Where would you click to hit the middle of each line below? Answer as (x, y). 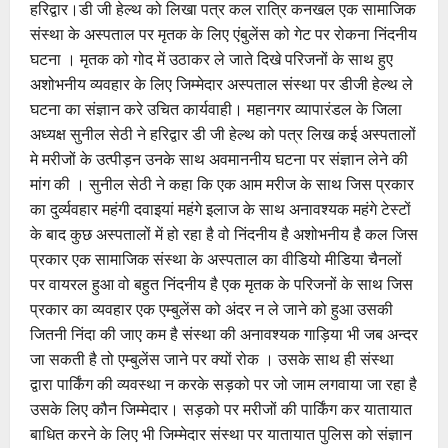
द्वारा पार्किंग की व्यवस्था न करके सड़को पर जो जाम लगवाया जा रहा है (223, 383)
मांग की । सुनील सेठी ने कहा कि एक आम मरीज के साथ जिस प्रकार (222, 183)
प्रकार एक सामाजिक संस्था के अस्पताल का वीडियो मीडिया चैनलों (216, 258)
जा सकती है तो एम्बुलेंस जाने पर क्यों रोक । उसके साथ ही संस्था (212, 358)
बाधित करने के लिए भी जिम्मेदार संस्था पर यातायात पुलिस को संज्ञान (221, 433)
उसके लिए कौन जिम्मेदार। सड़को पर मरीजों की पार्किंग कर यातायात (221, 408)
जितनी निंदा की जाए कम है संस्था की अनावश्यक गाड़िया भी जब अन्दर (224, 333)
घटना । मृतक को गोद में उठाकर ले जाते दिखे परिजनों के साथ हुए (211, 58)
